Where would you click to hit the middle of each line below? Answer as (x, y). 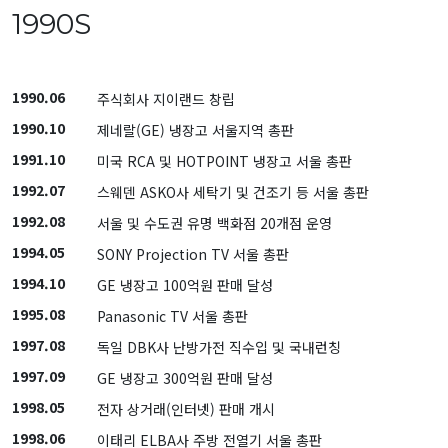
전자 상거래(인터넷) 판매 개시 (186, 409)
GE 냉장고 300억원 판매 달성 (185, 378)
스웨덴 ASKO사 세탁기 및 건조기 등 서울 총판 (233, 192)
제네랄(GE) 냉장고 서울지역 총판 (195, 130)
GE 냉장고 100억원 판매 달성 (185, 285)
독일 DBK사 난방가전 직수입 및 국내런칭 (219, 347)
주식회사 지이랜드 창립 (166, 99)
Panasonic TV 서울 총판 (172, 316)
